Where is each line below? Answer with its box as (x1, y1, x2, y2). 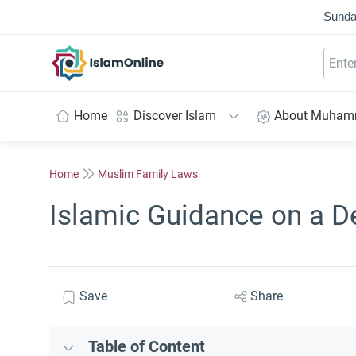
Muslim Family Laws (98, 167, 198, 180)
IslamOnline (107, 45, 175, 61)
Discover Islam (133, 108, 216, 123)
